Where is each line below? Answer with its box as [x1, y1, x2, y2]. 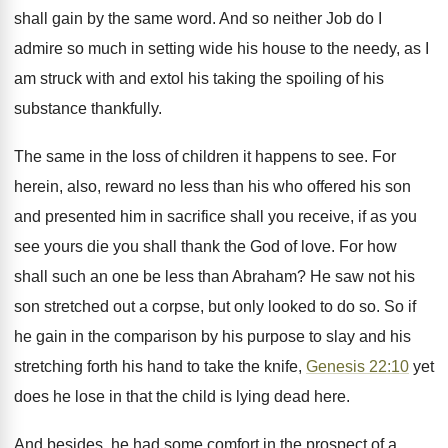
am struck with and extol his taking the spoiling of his [14, 70, 384, 87]
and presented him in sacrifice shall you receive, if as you [14, 208, 417, 225]
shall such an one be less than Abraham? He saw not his [14, 268, 415, 285]
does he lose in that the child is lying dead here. [14, 388, 350, 405]
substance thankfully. [14, 100, 162, 117]
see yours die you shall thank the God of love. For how [14, 238, 397, 255]
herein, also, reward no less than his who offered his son [14, 178, 411, 195]
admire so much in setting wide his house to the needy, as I [14, 40, 429, 57]
